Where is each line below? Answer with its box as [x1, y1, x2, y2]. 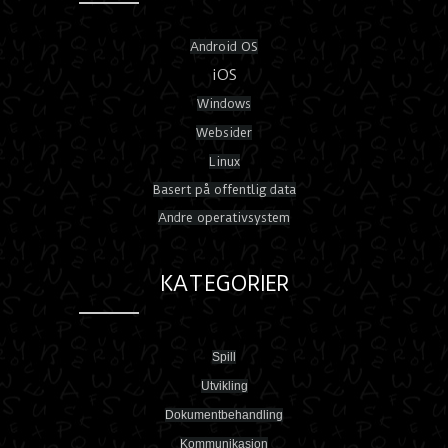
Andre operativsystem [158, 210, 290, 226]
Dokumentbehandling [165, 408, 283, 423]
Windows [197, 96, 251, 112]
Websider [196, 125, 252, 141]
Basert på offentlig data [152, 182, 296, 198]
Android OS [190, 39, 258, 55]
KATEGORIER [159, 271, 289, 297]
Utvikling [200, 379, 248, 394]
